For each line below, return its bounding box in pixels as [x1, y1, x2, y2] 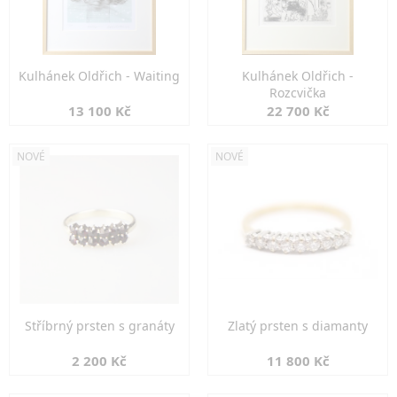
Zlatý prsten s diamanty [228, 317, 368, 334]
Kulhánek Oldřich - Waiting [19, 67, 180, 84]
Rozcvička [269, 84, 326, 101]
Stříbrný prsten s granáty [24, 317, 175, 334]
